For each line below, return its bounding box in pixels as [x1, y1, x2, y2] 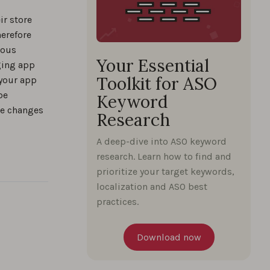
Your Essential [96, 55, 209, 77]
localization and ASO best [96, 181, 207, 193]
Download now [136, 231, 201, 243]
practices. [96, 196, 139, 208]
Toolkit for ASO [96, 73, 217, 95]
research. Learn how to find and [96, 151, 231, 163]
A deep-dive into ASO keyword [96, 136, 227, 148]
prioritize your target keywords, [96, 166, 234, 178]
